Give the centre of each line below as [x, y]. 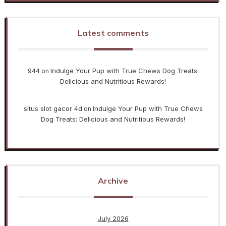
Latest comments [113, 33]
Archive [113, 181]
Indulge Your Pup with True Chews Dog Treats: [124, 71]
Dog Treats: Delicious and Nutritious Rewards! [113, 119]
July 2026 [113, 219]
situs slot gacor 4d [53, 109]
